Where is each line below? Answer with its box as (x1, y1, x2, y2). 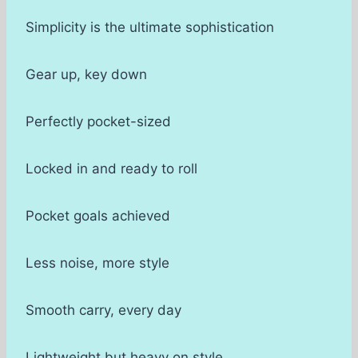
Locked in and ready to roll (26, 161, 197, 177)
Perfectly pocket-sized (26, 113, 171, 130)
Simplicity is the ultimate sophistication (26, 19, 274, 36)
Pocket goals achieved (26, 208, 170, 225)
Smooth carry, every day (26, 302, 181, 319)
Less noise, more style (26, 255, 169, 272)
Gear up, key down (26, 66, 147, 83)
